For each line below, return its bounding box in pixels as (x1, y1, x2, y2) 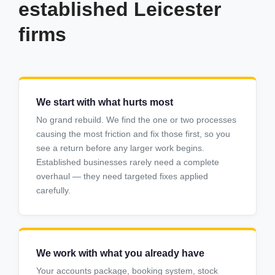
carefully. (36, 185, 71, 196)
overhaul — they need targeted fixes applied (36, 171, 208, 182)
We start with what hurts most (36, 97, 173, 108)
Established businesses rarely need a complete (36, 157, 219, 168)
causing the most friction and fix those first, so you (36, 129, 230, 139)
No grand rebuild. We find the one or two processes (36, 115, 236, 125)
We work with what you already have (36, 248, 204, 259)
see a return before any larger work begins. (36, 143, 204, 153)
